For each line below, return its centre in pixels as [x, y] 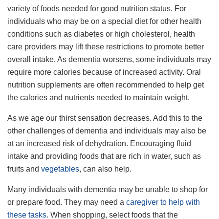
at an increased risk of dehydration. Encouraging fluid [99, 144]
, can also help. [105, 169]
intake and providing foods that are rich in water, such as [104, 156]
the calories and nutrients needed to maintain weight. [99, 98]
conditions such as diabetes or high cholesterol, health [101, 34]
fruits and [24, 169]
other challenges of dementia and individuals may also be [107, 131]
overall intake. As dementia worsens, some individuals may [109, 60]
